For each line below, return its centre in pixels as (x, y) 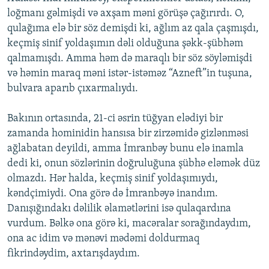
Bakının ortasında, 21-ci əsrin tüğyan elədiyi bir (115, 119)
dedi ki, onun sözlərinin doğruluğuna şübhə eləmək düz (134, 164)
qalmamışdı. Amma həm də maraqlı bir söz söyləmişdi (130, 59)
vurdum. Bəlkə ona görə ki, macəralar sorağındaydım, (129, 224)
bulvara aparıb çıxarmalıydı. (73, 89)
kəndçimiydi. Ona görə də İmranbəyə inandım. (113, 194)
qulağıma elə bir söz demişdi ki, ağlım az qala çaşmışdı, (133, 29)
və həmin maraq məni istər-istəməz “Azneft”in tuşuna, (130, 74)
